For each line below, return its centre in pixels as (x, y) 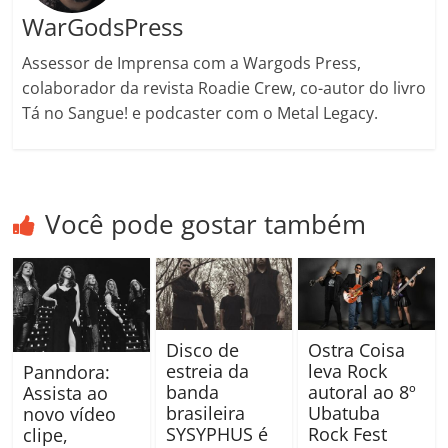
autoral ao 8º (361, 392)
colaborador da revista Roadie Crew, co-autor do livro (223, 88)
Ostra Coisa (356, 350)
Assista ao (66, 393)
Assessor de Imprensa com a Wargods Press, (191, 63)
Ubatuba (343, 413)
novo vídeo (70, 414)
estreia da (207, 371)
